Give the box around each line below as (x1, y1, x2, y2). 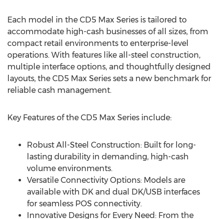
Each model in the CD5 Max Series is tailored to (7, 15, 187, 24)
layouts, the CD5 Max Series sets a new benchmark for (7, 74, 211, 83)
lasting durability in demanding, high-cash (27, 152, 189, 161)
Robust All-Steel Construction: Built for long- (27, 140, 196, 150)
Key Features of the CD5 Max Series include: (7, 113, 172, 122)
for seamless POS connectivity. (27, 199, 142, 208)
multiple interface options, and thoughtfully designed (7, 62, 211, 71)
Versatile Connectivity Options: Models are (27, 175, 185, 185)
